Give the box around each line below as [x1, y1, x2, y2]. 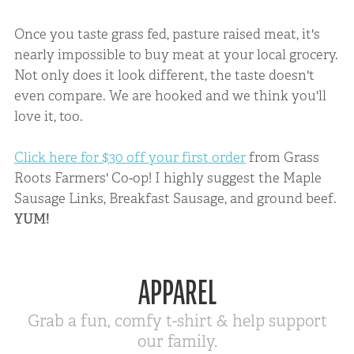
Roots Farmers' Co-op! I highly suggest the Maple [13, 168, 322, 186]
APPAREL [137, 271, 217, 315]
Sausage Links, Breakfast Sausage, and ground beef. [13, 189, 337, 207]
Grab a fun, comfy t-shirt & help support [27, 310, 327, 332]
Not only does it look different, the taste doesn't [13, 66, 314, 85]
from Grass [245, 148, 319, 166]
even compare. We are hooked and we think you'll [13, 87, 326, 105]
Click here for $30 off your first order [13, 148, 246, 166]
